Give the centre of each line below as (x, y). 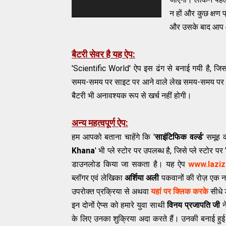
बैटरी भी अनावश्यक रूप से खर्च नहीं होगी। (132, 96)
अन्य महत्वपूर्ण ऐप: (100, 123)
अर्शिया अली (142, 178)
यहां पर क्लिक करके (180, 192)
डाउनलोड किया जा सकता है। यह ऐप (130, 164)
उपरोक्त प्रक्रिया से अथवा (111, 192)
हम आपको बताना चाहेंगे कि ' (113, 137)
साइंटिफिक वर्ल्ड (179, 137)
